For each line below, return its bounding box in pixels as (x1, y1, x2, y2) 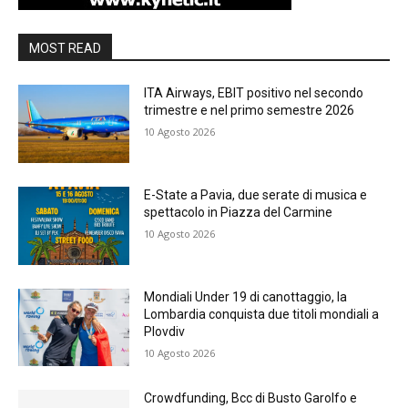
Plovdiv (144, 323, 186, 339)
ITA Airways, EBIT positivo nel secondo (144, 86, 364, 101)
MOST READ (29, 41, 101, 56)
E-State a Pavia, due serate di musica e (144, 188, 368, 203)
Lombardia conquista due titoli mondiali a (144, 306, 380, 321)
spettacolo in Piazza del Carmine (144, 205, 333, 220)
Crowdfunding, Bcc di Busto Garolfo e (144, 391, 358, 406)
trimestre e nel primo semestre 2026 (144, 103, 355, 118)
